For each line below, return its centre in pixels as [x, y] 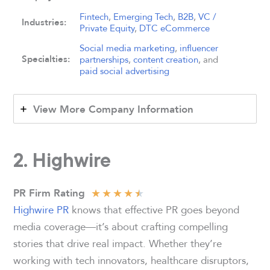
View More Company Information [114, 109]
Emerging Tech [143, 16]
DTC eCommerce [175, 28]
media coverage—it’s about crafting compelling [121, 227]
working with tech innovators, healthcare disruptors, [131, 260]
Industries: [44, 22]
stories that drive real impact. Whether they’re [118, 243]
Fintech [94, 16]
